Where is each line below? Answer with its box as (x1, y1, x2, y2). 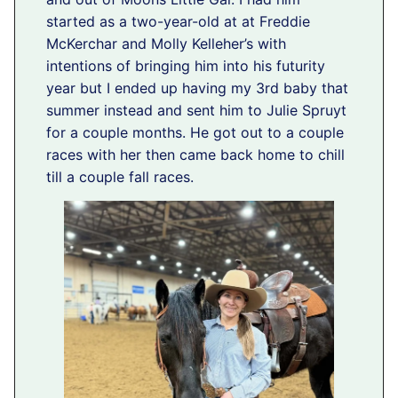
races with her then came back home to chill (46, 146, 345, 164)
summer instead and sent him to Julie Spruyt (46, 101, 346, 120)
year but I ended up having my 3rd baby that (46, 79, 348, 98)
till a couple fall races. (46, 168, 194, 187)
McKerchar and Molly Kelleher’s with (46, 35, 286, 53)
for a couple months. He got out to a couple (46, 123, 344, 142)
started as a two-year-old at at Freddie (46, 12, 310, 31)
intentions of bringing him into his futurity (46, 57, 325, 76)
